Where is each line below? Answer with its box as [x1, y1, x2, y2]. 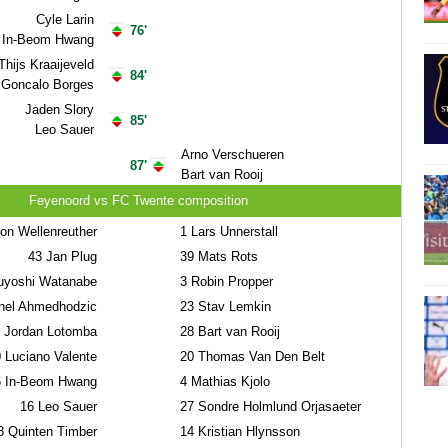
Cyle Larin [35, 12, 94, 27]
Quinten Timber [3, 424, 97, 439]
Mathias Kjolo [186, 374, 270, 389]
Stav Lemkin [193, 299, 271, 314]
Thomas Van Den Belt [193, 349, 325, 364]
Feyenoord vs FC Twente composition [28, 193, 248, 208]
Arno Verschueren [180, 147, 284, 162]
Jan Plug [41, 249, 97, 264]
